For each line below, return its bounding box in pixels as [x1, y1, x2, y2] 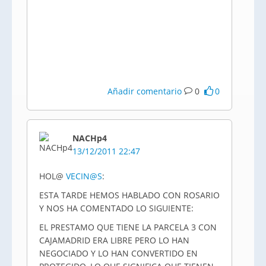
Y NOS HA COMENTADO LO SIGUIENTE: [39, 202, 194, 214]
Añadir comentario [107, 85, 182, 97]
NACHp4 [72, 132, 107, 144]
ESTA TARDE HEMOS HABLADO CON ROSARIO [39, 189, 220, 201]
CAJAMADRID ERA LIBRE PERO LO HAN [39, 235, 189, 246]
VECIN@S [66, 170, 102, 182]
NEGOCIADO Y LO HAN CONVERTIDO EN [39, 248, 198, 259]
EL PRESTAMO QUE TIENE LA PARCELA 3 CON [39, 221, 217, 233]
